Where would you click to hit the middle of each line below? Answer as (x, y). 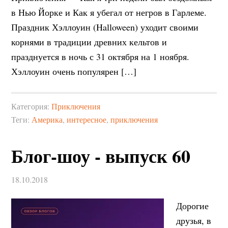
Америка (47, 119)
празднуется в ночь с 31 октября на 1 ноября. (101, 56)
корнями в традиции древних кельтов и (89, 42)
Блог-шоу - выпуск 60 (101, 156)
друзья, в (194, 220)
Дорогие (193, 206)
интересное (87, 119)
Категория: (32, 106)
